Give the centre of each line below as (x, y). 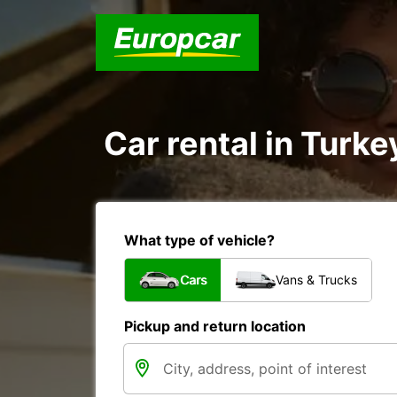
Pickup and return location (215, 326)
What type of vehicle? (199, 240)
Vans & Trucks (316, 280)
